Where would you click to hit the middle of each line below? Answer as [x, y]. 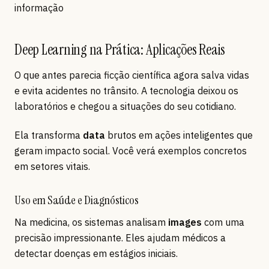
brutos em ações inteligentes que [179, 135]
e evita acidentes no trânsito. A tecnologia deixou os [126, 91]
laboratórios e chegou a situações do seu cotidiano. [125, 107]
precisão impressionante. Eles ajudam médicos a [120, 238]
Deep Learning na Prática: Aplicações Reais [120, 50]
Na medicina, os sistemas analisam [91, 222]
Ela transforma [49, 135]
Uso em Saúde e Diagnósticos [77, 200]
